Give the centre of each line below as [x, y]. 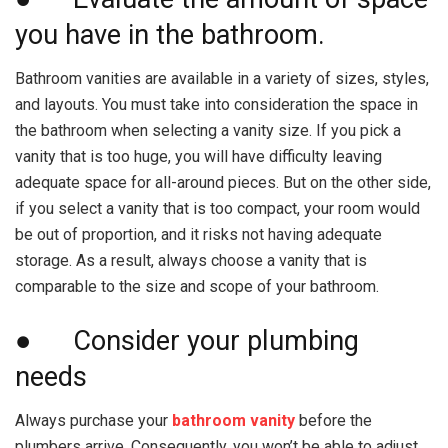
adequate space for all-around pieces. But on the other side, [223, 183]
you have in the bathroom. [170, 34]
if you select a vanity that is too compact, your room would [217, 209]
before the [333, 421]
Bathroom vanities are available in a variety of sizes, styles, [222, 79]
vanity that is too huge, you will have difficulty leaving [198, 157]
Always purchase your [93, 421]
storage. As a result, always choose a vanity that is [191, 261]
